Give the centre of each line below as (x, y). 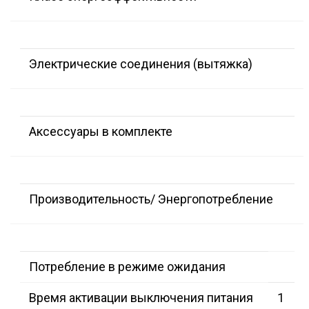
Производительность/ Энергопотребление (151, 199)
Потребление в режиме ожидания (127, 267)
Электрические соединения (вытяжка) (141, 64)
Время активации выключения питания (141, 298)
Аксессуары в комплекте (101, 132)
